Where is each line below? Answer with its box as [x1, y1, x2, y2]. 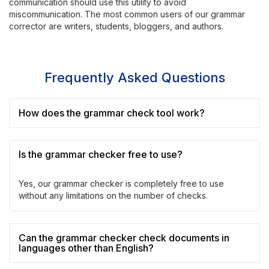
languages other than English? [19, 242, 154, 254]
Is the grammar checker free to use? [19, 148, 183, 160]
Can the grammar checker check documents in [19, 232, 229, 244]
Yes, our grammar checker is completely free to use [19, 178, 224, 189]
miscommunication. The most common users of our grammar [9, 9, 245, 19]
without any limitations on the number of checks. [19, 190, 208, 201]
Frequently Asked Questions [44, 70, 225, 85]
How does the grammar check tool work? [19, 107, 205, 119]
